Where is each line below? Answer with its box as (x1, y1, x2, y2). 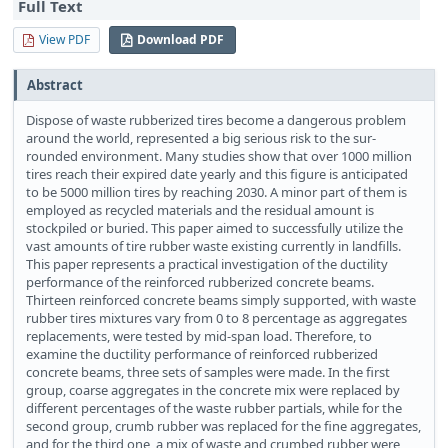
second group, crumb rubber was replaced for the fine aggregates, (26, 417, 421, 436)
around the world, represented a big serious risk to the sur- (26, 129, 376, 148)
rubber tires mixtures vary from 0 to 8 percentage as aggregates (26, 309, 407, 328)
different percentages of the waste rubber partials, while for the (26, 399, 402, 418)
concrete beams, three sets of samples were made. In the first (26, 363, 390, 382)
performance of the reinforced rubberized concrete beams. (26, 273, 374, 292)
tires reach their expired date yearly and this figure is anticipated (26, 165, 408, 184)
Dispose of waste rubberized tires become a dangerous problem (26, 111, 406, 130)
